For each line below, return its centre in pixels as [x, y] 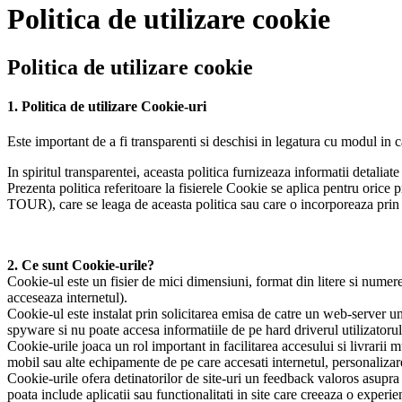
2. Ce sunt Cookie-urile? [81, 266]
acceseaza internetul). [67, 298]
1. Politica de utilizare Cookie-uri [107, 107]
